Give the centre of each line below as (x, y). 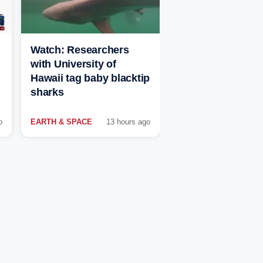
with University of (73, 64)
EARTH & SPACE (61, 122)
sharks (47, 92)
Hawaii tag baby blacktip (90, 78)
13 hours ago (128, 122)
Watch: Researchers (80, 50)
